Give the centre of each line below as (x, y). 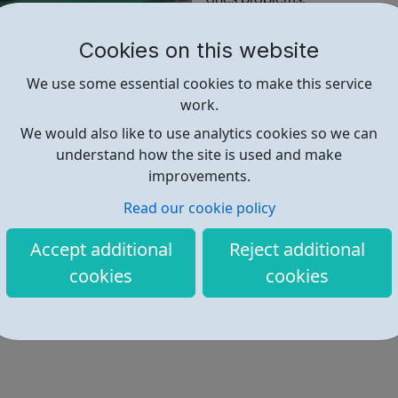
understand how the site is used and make (199, 155)
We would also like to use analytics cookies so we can (199, 134)
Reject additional (297, 249)
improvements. (199, 176)
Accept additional (101, 249)
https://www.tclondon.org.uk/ (291, 183)
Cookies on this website (199, 51)
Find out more (288, 121)
